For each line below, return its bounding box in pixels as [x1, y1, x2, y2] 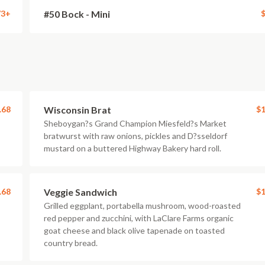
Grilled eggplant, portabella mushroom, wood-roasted [44, 201, 241, 211]
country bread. [44, 238, 98, 248]
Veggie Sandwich [44, 186, 117, 198]
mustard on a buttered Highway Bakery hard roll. [44, 143, 221, 153]
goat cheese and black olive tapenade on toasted [44, 225, 225, 235]
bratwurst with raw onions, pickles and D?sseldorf [44, 131, 227, 141]
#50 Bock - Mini [44, 8, 110, 20]
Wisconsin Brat [44, 104, 111, 115]
